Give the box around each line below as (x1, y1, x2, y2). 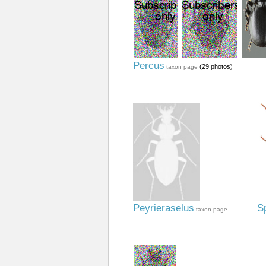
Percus (132, 60, 164, 71)
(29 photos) (197, 63, 233, 70)
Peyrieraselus (132, 202, 194, 214)
